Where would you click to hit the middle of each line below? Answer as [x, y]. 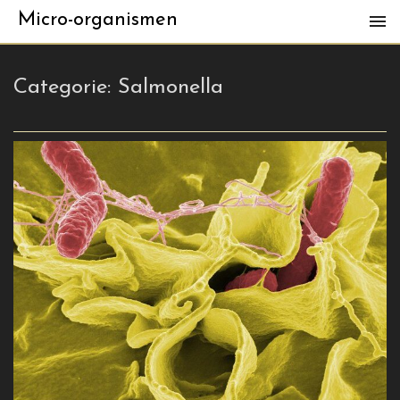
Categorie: [66, 87]
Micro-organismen [98, 20]
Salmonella [171, 87]
